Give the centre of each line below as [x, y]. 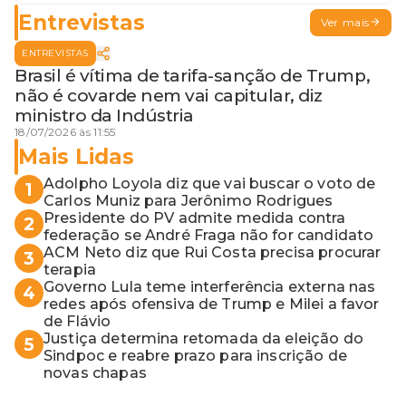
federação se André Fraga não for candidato [209, 236]
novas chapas [95, 373]
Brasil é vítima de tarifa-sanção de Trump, [193, 76]
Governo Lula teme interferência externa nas [210, 287]
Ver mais [345, 23]
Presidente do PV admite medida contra [195, 218]
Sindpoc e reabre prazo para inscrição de [195, 356]
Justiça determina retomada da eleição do [203, 339]
